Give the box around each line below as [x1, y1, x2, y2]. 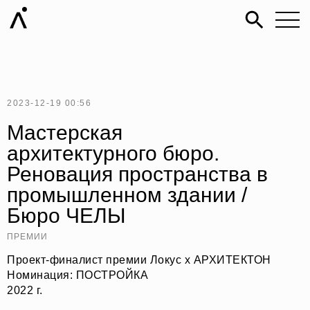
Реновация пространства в [7, 163, 268, 185]
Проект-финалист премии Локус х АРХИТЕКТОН [7, 254, 271, 266]
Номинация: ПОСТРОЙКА [7, 269, 148, 281]
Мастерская [7, 121, 122, 144]
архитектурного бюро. [7, 142, 219, 165]
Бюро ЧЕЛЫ [7, 204, 126, 227]
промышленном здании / [7, 183, 247, 206]
